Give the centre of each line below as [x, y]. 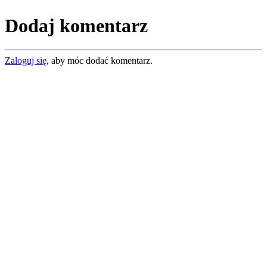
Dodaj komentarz [76, 25]
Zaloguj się [26, 61]
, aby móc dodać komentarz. [100, 61]
